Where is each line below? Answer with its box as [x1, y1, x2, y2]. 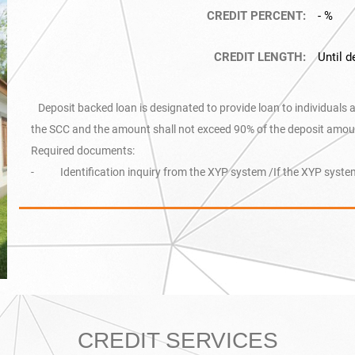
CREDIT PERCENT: [206, 9, 306, 23]
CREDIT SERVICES [77, 328, 278, 353]
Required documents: [31, 144, 135, 157]
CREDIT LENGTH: [213, 50, 306, 64]
